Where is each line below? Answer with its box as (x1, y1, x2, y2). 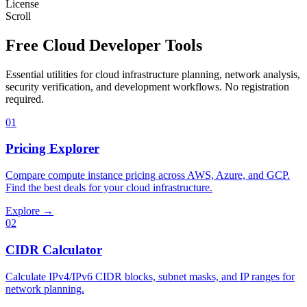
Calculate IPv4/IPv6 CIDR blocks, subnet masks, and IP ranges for (5, 270, 295, 282)
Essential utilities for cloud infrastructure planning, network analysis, (5, 68, 300, 80)
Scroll (5, 10, 31, 22)
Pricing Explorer (5, 141, 99, 156)
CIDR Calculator (5, 242, 102, 257)
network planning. (5, 282, 84, 295)
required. (5, 93, 44, 105)
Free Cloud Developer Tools (5, 36, 202, 54)
